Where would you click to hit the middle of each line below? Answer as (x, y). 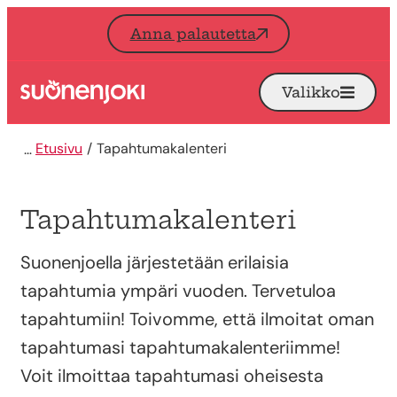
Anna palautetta (193, 33)
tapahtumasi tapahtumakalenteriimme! (180, 347)
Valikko (311, 92)
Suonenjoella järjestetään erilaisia (155, 262)
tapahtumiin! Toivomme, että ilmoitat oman (197, 319)
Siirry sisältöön (67, 17)
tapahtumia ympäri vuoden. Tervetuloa (178, 291)
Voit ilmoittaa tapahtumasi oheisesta (172, 376)
